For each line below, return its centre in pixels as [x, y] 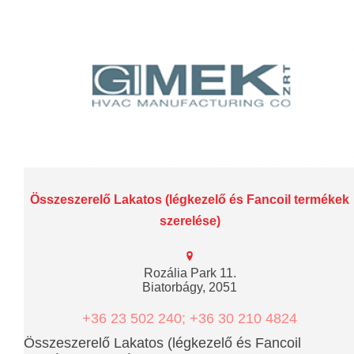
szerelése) [190, 220]
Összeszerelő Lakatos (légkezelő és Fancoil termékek [190, 199]
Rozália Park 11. [190, 273]
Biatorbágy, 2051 [190, 287]
